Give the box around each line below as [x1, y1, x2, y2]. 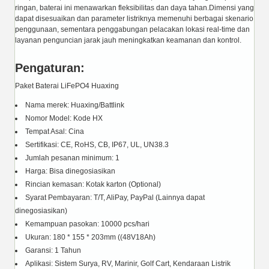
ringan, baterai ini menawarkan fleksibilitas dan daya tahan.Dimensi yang [15, 3, 254, 12]
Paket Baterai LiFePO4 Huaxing [15, 81, 119, 90]
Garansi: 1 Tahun [25, 246, 81, 255]
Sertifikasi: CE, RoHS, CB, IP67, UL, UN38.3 [25, 140, 169, 149]
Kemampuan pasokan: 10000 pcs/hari [25, 219, 150, 228]
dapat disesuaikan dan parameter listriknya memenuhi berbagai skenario [15, 14, 253, 23]
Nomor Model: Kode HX [25, 113, 103, 122]
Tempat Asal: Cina [25, 127, 84, 136]
